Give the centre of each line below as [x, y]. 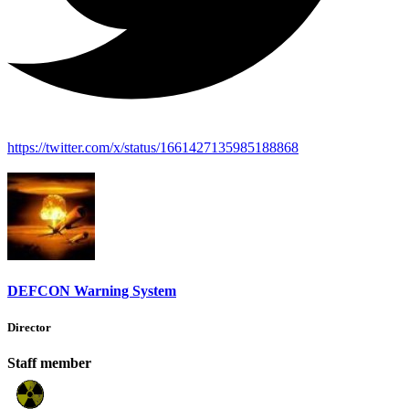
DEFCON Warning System [92, 291]
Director [29, 327]
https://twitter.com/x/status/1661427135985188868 [153, 148]
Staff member [49, 362]
